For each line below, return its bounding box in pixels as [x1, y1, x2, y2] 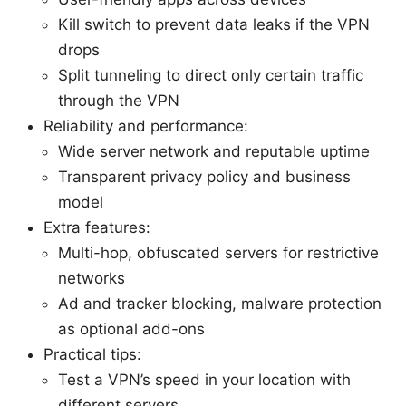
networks [58, 268, 125, 287]
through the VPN [58, 91, 179, 110]
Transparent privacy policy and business [58, 167, 351, 186]
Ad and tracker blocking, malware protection [58, 294, 382, 313]
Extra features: [43, 217, 150, 237]
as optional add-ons [58, 319, 205, 338]
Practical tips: [43, 344, 141, 363]
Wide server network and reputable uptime [58, 141, 370, 160]
